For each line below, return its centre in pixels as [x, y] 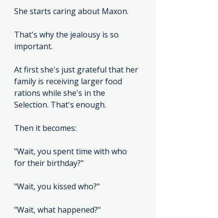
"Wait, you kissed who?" [57, 186]
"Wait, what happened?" [57, 209]
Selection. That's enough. [60, 104]
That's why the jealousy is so [67, 34]
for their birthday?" [49, 163]
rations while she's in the [61, 93]
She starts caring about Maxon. [71, 11]
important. [33, 46]
